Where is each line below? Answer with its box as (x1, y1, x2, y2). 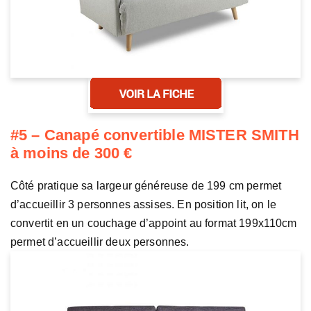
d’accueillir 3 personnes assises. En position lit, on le (10, 199, 276, 211)
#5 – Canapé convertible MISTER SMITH (10, 126, 299, 144)
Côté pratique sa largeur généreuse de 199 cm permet (10, 180, 282, 192)
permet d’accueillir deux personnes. (10, 236, 190, 249)
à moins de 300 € (10, 144, 133, 162)
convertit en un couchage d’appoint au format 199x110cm (10, 217, 297, 230)
